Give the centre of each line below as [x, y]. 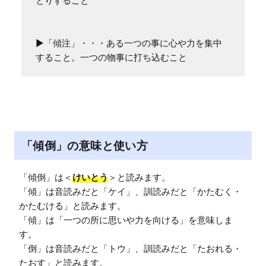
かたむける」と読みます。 [72, 206]
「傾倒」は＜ [46, 178]
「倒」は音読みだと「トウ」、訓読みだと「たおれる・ [130, 249]
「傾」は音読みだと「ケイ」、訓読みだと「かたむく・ [130, 192]
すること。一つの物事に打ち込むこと [111, 58]
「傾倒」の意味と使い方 [85, 145]
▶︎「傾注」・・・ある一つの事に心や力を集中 [129, 43]
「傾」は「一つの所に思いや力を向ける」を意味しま [126, 220]
